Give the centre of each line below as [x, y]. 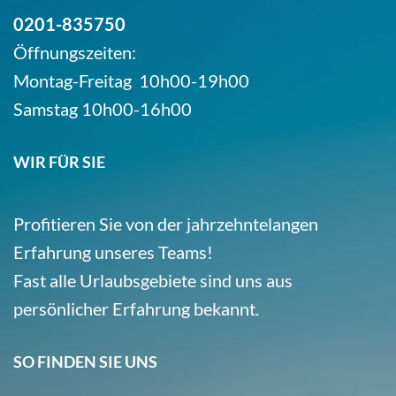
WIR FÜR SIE [59, 161]
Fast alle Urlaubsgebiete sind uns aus [153, 280]
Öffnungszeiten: [75, 52]
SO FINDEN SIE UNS [85, 361]
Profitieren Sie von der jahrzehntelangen [166, 223]
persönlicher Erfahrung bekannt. [136, 308]
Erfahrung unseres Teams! [113, 251]
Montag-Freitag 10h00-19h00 [131, 80]
